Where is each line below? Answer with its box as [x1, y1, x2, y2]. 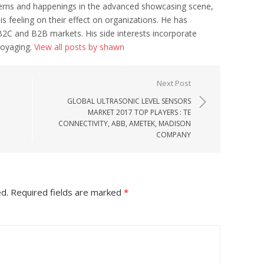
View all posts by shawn [34, 41, 124, 52]
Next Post [157, 78, 191, 88]
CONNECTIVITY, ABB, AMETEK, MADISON [58, 118, 191, 128]
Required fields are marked [8, 186, 124, 198]
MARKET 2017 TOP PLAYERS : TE [88, 107, 191, 117]
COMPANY [156, 130, 191, 140]
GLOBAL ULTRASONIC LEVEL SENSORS [67, 96, 191, 106]
